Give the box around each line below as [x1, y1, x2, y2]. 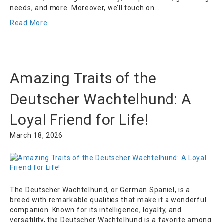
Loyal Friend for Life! [10, 111, 149, 129]
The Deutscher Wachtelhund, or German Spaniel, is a [10, 186, 191, 194]
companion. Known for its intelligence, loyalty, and [10, 206, 182, 214]
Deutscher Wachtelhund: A [10, 90, 192, 108]
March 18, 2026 [10, 131, 63, 140]
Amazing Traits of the [10, 69, 157, 87]
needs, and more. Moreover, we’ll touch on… [10, 4, 160, 12]
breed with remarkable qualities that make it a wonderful [10, 196, 207, 204]
